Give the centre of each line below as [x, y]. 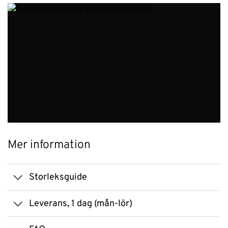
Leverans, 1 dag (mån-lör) [80, 204]
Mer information [49, 146]
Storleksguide [58, 177]
